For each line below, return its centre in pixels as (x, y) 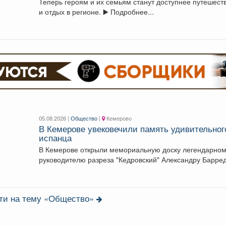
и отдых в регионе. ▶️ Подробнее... (129, 11)
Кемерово (119, 118)
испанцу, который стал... (80, 169)
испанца (55, 137)
